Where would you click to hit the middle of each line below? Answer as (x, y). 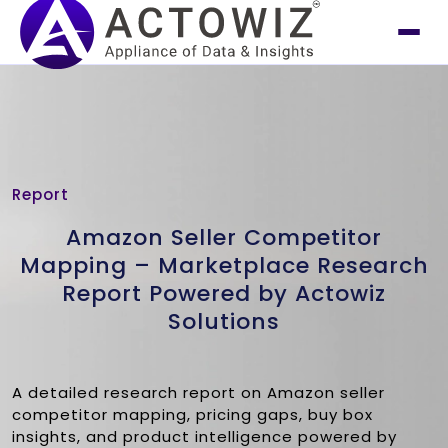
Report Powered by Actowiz (224, 293)
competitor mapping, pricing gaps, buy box (192, 414)
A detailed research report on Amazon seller (198, 392)
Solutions (224, 321)
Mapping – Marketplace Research (224, 265)
